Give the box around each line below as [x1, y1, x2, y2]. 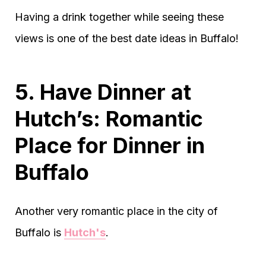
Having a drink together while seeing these [15, 11, 224, 24]
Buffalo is [15, 226, 64, 239]
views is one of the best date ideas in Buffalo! [15, 32, 239, 45]
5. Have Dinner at [15, 79, 191, 106]
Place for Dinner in [15, 132, 205, 159]
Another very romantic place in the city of [15, 205, 218, 218]
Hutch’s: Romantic [15, 106, 203, 132]
